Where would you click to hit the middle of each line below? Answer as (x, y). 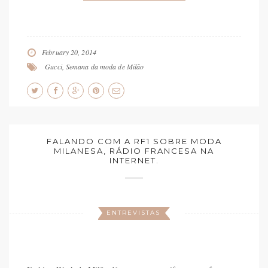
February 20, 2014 (69, 52)
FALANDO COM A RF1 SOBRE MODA (134, 141)
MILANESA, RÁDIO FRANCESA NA (134, 150)
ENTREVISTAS (133, 212)
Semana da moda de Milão (105, 66)
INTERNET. (134, 160)
